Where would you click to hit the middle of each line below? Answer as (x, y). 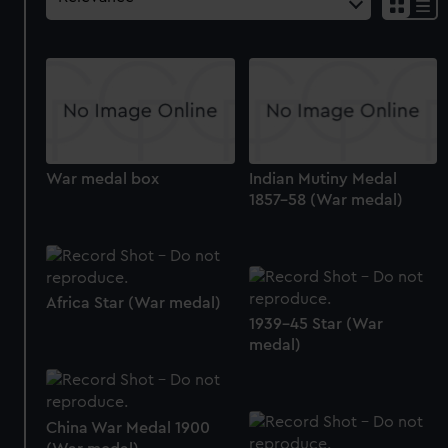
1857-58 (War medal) (325, 200)
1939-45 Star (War (315, 324)
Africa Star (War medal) (134, 303)
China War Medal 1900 (128, 427)
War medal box (103, 179)
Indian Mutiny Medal (322, 179)
